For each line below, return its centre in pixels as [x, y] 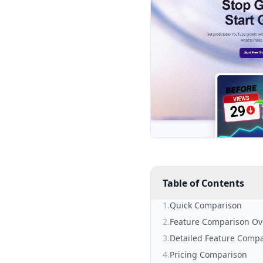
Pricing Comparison [208, 255]
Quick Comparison [206, 205]
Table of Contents [203, 183]
